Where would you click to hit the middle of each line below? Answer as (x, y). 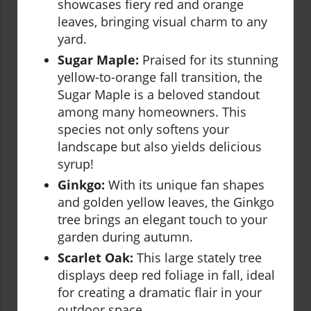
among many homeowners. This (152, 112)
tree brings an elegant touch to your (162, 220)
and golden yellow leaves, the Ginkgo (166, 202)
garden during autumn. (125, 237)
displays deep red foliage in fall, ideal (166, 275)
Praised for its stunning (209, 60)
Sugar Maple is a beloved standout (159, 95)
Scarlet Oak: (95, 258)
